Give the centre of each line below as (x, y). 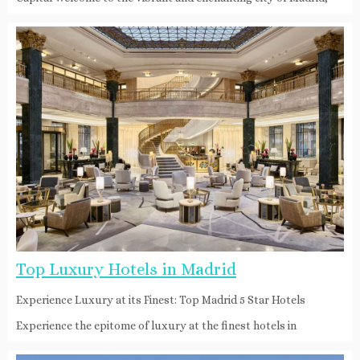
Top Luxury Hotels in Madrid (126, 269)
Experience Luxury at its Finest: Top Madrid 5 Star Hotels (161, 299)
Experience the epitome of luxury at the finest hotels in (156, 325)
